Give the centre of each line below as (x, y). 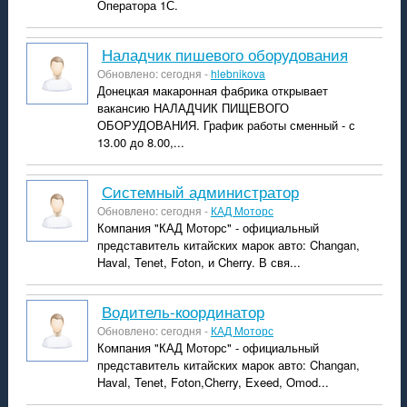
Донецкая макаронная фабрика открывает (212, 90)
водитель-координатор (188, 311)
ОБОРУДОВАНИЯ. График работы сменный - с (226, 125)
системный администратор (205, 191)
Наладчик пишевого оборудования (230, 54)
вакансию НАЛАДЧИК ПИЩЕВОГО (193, 108)
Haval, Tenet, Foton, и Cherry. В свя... (199, 262)
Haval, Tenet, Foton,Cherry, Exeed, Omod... (213, 382)
